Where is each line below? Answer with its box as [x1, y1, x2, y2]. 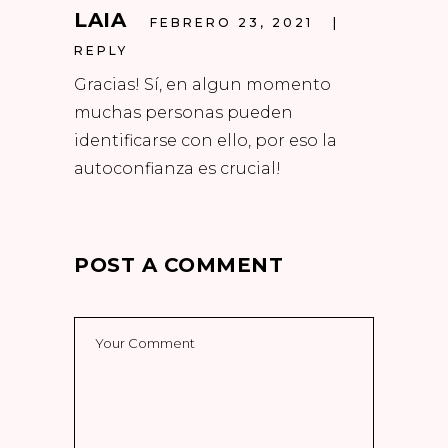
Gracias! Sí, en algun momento [74, 74, 331, 94]
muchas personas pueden [74, 102, 293, 122]
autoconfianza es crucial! [74, 158, 281, 178]
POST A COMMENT [74, 252, 283, 277]
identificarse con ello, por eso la [74, 130, 337, 150]
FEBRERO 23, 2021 [150, 15, 313, 31]
